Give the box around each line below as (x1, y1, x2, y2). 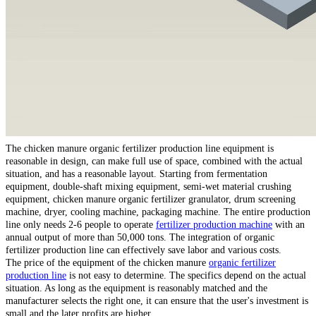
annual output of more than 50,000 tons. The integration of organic (6, 231, 274, 243)
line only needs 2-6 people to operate (6, 219, 156, 230)
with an (272, 219, 305, 230)
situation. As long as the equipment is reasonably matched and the (6, 282, 267, 293)
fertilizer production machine (156, 219, 272, 230)
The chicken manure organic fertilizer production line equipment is (6, 142, 274, 154)
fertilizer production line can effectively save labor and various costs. (6, 244, 281, 255)
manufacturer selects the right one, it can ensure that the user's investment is (6, 295, 308, 306)
